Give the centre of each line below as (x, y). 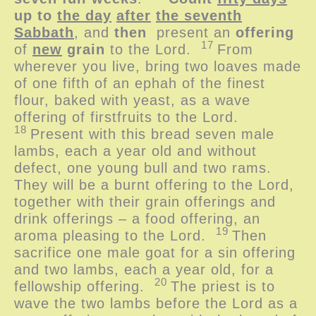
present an (191, 32)
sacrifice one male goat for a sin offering (155, 252)
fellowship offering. (84, 286)
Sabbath (44, 32)
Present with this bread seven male (152, 134)
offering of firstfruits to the (108, 117)
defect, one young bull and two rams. (143, 168)
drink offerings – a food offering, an (137, 218)
